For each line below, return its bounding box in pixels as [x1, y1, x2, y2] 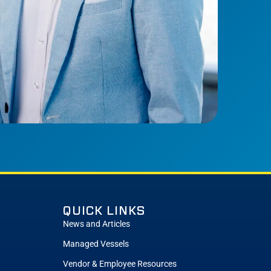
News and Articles [63, 219, 130, 230]
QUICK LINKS [63, 203, 145, 218]
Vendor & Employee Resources [63, 259, 177, 270]
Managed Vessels [63, 239, 129, 250]
